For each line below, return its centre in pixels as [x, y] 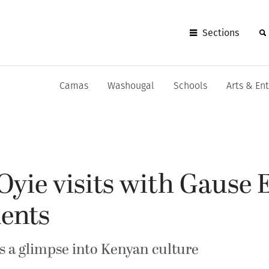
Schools [190, 86]
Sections [221, 32]
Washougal [131, 86]
